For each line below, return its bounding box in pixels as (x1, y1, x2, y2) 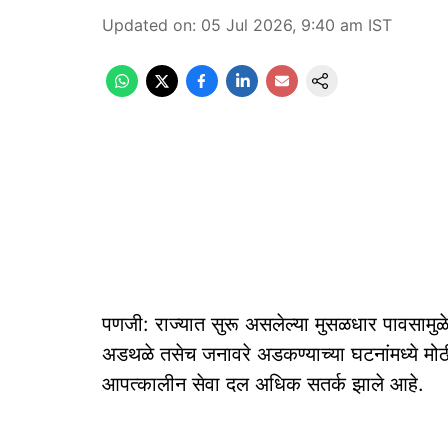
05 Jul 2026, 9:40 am (201, 15, 363, 35)
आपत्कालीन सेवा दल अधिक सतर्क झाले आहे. (102, 372, 424, 396)
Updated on (102, 15, 192, 35)
